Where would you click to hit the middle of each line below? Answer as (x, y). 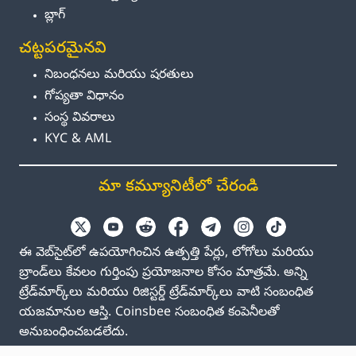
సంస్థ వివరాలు (80, 119)
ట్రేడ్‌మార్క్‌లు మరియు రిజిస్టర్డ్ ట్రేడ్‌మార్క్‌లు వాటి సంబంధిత (166, 294)
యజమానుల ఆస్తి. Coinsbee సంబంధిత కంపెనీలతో (149, 313)
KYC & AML (78, 140)
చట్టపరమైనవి (63, 50)
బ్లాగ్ (55, 16)
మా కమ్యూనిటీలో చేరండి (178, 188)
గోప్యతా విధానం (84, 97)
